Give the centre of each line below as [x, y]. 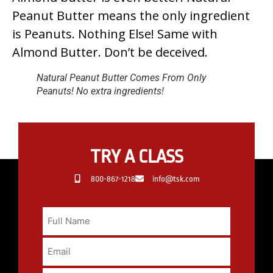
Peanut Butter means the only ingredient [131, 15]
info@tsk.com [176, 179]
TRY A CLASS [136, 156]
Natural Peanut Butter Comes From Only [121, 77]
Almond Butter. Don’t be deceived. [110, 52]
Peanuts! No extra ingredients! [100, 91]
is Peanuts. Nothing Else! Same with [115, 34]
